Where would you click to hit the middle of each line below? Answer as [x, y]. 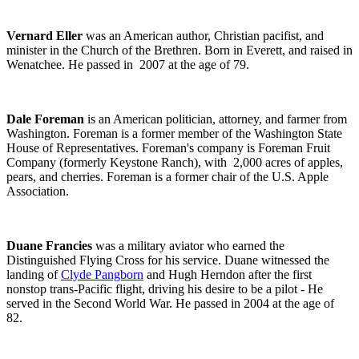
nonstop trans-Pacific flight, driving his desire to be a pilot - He [165, 288]
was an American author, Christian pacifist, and [205, 35]
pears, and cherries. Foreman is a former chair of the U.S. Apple [167, 176]
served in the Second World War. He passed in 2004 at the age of [170, 303]
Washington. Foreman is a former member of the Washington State [174, 133]
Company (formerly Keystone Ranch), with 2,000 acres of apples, [175, 162]
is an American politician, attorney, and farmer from [216, 119]
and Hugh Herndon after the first [228, 274]
